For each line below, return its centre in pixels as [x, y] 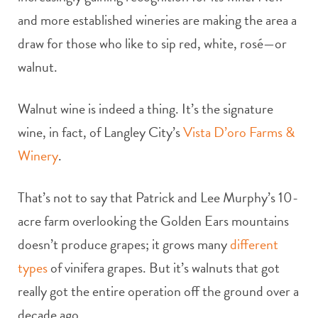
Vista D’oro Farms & [239, 132]
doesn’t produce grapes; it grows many [124, 244]
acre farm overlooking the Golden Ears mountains [153, 220]
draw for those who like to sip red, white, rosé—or [152, 43]
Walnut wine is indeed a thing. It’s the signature [146, 108]
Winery [38, 155]
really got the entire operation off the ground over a [158, 291]
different [254, 244]
